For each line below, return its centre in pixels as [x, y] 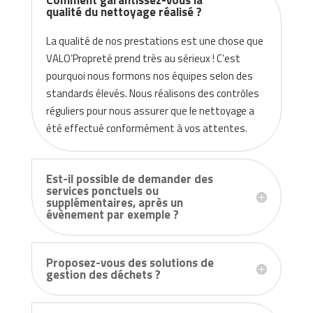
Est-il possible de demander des [129, 179]
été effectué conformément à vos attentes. [146, 129]
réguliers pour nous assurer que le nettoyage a [150, 111]
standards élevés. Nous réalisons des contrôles [152, 94]
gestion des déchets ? [103, 275]
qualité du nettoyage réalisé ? [124, 12]
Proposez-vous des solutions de [130, 263]
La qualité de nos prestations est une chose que [154, 41]
